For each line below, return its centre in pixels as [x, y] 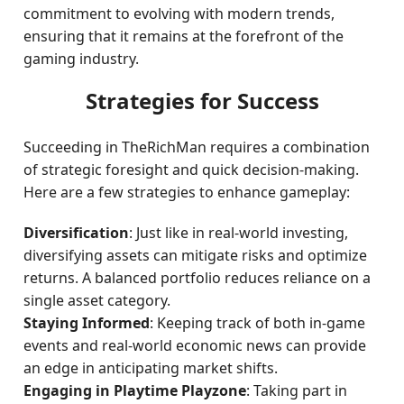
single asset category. [97, 300]
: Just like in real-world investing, [239, 233]
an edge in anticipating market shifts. [151, 368]
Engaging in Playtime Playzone [135, 390]
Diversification [77, 233]
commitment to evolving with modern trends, [179, 14]
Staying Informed [87, 323]
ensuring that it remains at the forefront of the [184, 36]
